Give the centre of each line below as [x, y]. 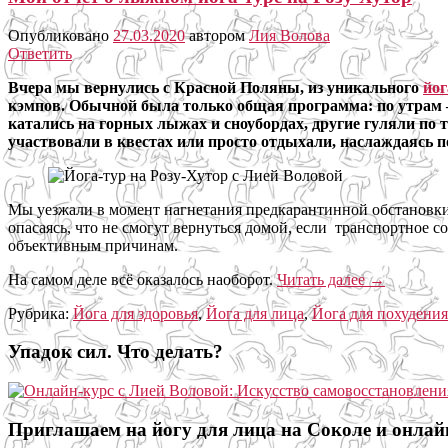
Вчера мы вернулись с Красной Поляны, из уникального [215, 87]
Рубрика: [38, 313]
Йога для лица [255, 313]
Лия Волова [289, 35]
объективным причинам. [99, 245]
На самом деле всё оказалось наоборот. [142, 279]
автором [219, 35]
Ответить [40, 53]
